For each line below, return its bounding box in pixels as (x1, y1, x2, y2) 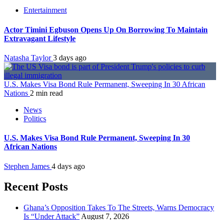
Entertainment (24, 6, 67, 15)
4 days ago (52, 162, 85, 170)
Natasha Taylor (4, 54, 53, 62)
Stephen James (4, 162, 52, 170)
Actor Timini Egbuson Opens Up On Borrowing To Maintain (4, 25, 208, 34)
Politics (24, 114, 46, 123)
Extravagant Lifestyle (4, 34, 76, 43)
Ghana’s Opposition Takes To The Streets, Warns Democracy (24, 203, 214, 212)
